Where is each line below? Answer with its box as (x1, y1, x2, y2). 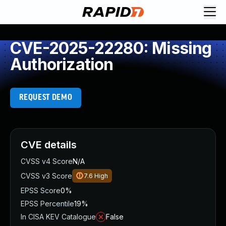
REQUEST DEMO (19, 93, 73, 102)
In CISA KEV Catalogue (21, 212, 96, 221)
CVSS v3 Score (21, 172, 72, 180)
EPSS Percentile (21, 199, 74, 208)
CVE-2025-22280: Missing (10, 38, 212, 58)
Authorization (10, 54, 114, 74)
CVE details (21, 139, 77, 151)
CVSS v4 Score (21, 157, 73, 165)
